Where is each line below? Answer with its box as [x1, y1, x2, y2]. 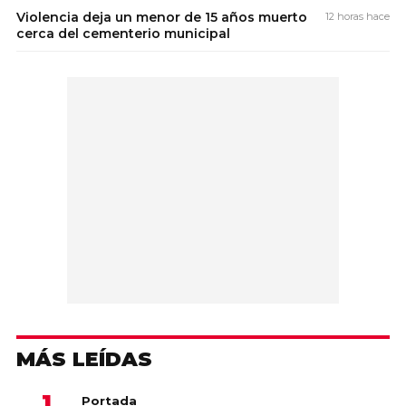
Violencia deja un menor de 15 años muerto [16, 8, 307, 25]
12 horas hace [325, 9, 390, 23]
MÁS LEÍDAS [16, 346, 152, 372]
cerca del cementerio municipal [16, 24, 230, 42]
